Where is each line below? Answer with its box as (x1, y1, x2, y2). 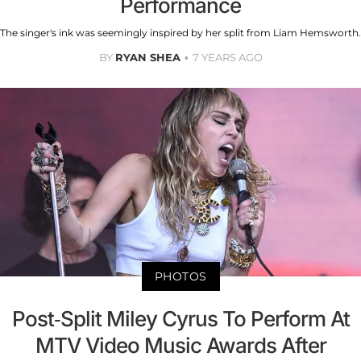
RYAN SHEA (114, 50, 180, 64)
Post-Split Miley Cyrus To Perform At (11, 306, 350, 332)
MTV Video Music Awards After (35, 333, 326, 359)
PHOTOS (154, 269, 207, 284)
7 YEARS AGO (192, 50, 263, 64)
